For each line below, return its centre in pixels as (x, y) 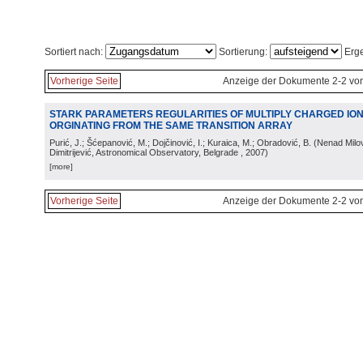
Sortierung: (243, 52)
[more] (61, 167)
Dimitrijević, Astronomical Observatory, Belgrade (144, 152)
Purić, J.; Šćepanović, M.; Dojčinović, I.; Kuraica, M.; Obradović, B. (180, 143)
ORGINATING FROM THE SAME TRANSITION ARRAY (171, 126)
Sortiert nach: (75, 52)
